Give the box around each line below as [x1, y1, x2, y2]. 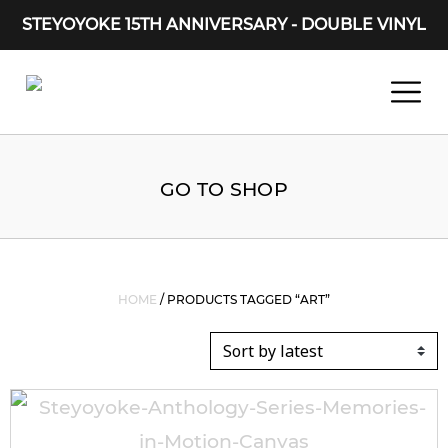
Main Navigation [15, 89, 234, 121]
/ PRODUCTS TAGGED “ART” [157, 291, 330, 307]
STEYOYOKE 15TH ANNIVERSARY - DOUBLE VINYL [22, 15, 426, 34]
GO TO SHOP [160, 176, 288, 201]
